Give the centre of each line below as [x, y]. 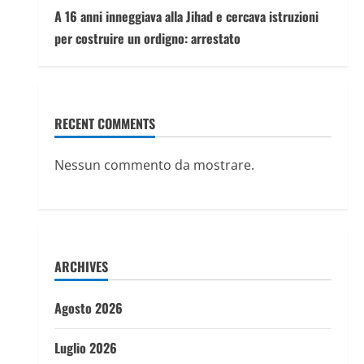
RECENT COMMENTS [104, 123]
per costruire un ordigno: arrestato [147, 38]
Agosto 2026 [88, 308]
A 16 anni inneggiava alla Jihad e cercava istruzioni [186, 16]
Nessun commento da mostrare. [154, 165]
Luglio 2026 [85, 348]
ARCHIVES [81, 266]
